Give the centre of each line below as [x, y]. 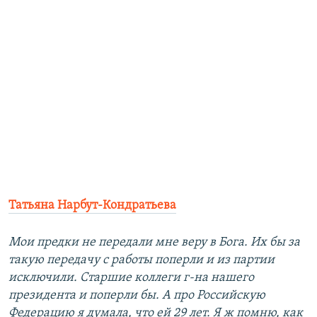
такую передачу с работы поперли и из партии [142, 260]
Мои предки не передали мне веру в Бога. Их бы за [154, 243]
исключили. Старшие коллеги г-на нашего [131, 278]
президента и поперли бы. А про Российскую [137, 296]
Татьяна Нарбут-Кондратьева [92, 206]
